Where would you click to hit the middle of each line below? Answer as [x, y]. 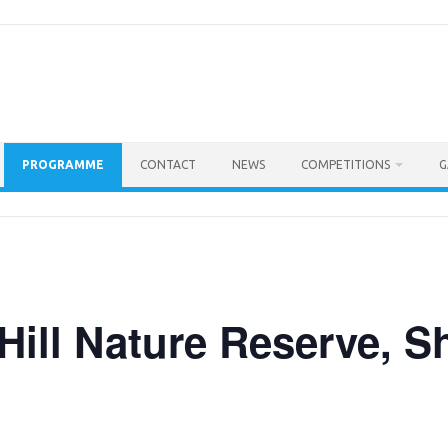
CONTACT [168, 165]
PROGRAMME [63, 165]
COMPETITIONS [345, 165]
